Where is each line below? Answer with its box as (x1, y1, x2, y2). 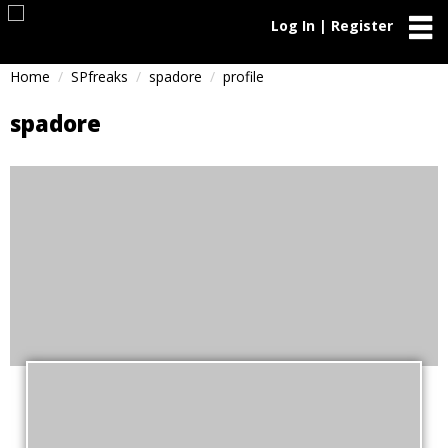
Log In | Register (271, 16, 393, 35)
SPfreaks (71, 67, 128, 86)
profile (223, 67, 264, 86)
